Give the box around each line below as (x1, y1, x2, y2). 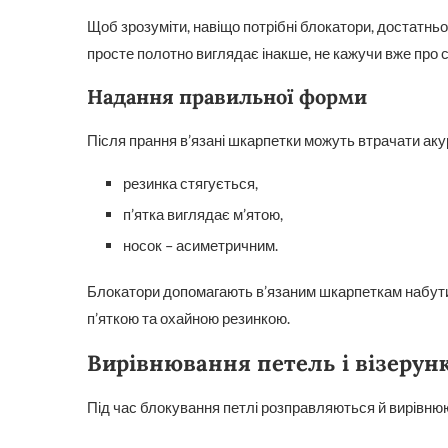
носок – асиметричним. (123, 236, 278, 254)
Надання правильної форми (87, 84, 367, 109)
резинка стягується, (123, 174, 258, 192)
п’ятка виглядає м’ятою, (123, 205, 283, 223)
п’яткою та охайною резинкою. (87, 309, 290, 327)
